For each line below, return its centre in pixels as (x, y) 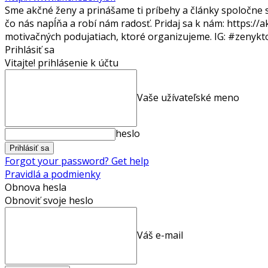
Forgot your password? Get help (77, 161)
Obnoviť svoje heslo (49, 200)
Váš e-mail (160, 235)
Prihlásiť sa (30, 49)
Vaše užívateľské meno (188, 97)
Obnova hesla (36, 187)
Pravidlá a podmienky (53, 174)
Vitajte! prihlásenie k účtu (62, 63)
